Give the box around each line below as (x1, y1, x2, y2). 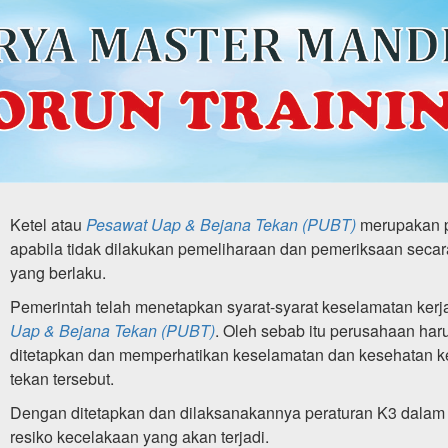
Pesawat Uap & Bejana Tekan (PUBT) (86, 212, 356, 236)
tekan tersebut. (10, 366, 114, 390)
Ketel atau (10, 212, 86, 236)
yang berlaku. (10, 260, 106, 284)
